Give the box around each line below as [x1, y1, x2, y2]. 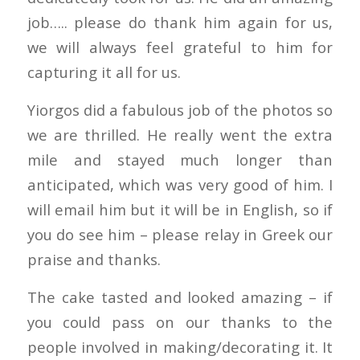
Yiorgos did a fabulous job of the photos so [27, 100, 333, 120]
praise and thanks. [27, 249, 161, 269]
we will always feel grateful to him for [27, 37, 333, 58]
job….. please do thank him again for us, [27, 12, 333, 33]
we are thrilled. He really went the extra [27, 125, 333, 145]
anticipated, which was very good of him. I [27, 174, 333, 194]
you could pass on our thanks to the [27, 311, 333, 332]
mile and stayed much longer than [27, 149, 333, 170]
